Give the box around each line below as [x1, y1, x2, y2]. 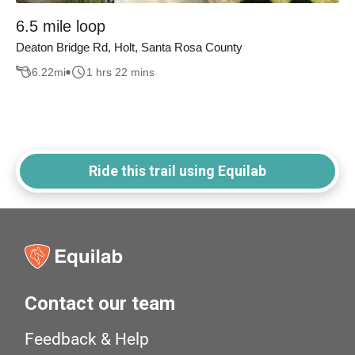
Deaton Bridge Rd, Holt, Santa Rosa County [16, 40, 242, 55]
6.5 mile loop [16, 17, 105, 36]
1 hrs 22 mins [86, 65, 155, 78]
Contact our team [25, 292, 176, 315]
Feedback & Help [25, 330, 150, 349]
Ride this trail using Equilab [89, 162, 266, 180]
